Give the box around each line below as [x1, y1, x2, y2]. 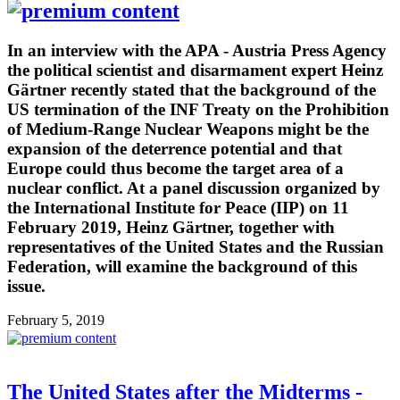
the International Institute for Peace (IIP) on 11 [7, 197, 349, 217]
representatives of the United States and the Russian [7, 237, 384, 256]
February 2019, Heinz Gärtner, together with [7, 217, 335, 237]
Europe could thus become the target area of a [7, 158, 344, 178]
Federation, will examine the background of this [7, 256, 357, 276]
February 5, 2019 [7, 312, 104, 329]
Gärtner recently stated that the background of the [7, 79, 376, 99]
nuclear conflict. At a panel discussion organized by [7, 178, 380, 197]
